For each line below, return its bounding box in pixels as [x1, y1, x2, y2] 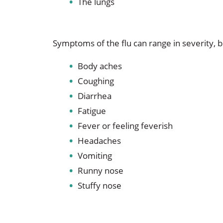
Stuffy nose [77, 179, 121, 191]
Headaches [77, 134, 121, 146]
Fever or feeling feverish [77, 119, 173, 131]
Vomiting [77, 149, 112, 161]
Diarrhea [77, 90, 111, 102]
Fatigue [77, 105, 106, 116]
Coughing [77, 75, 114, 87]
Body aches [77, 60, 122, 72]
